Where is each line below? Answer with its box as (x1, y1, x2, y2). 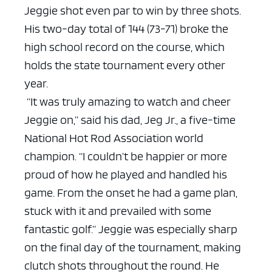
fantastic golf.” (24, 222, 96, 237)
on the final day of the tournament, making (24, 240, 241, 255)
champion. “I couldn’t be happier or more (24, 149, 227, 164)
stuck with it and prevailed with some (24, 203, 211, 219)
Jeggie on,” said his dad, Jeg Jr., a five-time (24, 112, 236, 127)
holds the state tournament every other (24, 58, 225, 73)
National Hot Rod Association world (24, 131, 203, 146)
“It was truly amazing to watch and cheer (27, 94, 231, 109)
